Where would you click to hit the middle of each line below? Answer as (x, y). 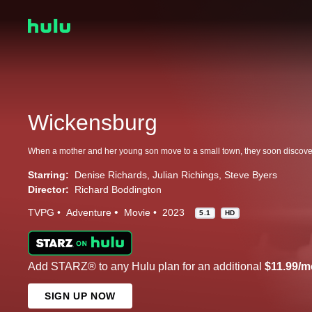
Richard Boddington (118, 190)
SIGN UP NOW (80, 296)
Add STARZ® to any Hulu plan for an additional (146, 267)
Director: (48, 190)
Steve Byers (251, 175)
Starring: (48, 175)
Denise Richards (111, 175)
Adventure (89, 213)
